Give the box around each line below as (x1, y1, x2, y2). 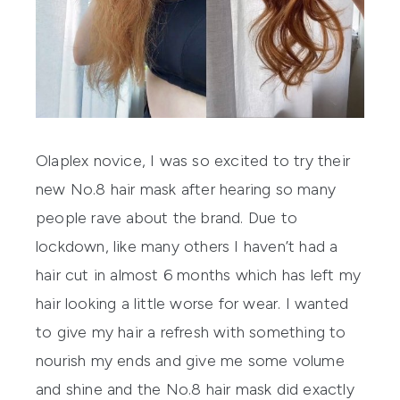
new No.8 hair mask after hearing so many (36, 179, 337, 199)
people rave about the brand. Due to (36, 207, 297, 228)
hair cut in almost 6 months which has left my (36, 264, 362, 285)
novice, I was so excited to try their (88, 150, 351, 171)
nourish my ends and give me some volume (36, 350, 345, 371)
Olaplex (36, 150, 89, 171)
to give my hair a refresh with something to (36, 321, 346, 342)
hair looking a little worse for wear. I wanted (36, 293, 349, 313)
